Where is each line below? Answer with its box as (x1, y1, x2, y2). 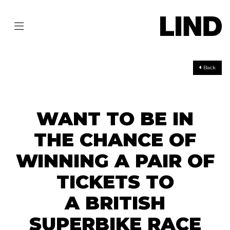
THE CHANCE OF (34, 128, 196, 151)
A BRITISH (65, 191, 165, 215)
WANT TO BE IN (36, 107, 194, 130)
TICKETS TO (56, 170, 174, 194)
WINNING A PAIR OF (15, 149, 215, 172)
